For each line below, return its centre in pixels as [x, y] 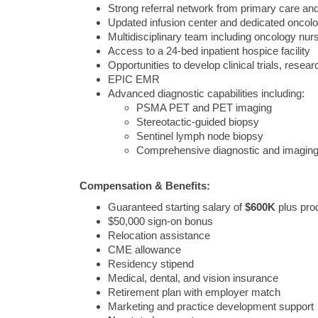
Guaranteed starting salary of [176, 207]
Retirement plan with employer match [194, 292]
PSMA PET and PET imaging [204, 108]
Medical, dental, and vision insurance [193, 278]
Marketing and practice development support [211, 307]
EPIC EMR [134, 79]
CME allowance [144, 250]
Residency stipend [151, 264]
